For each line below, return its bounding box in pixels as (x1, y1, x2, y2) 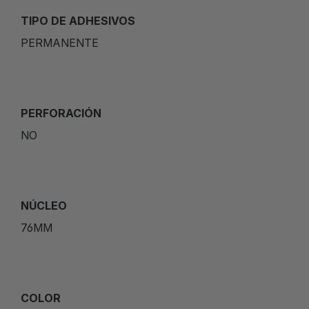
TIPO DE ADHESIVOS (21, 13, 135, 28)
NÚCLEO (21, 198, 67, 212)
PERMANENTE (21, 35, 99, 50)
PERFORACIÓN (21, 106, 101, 120)
